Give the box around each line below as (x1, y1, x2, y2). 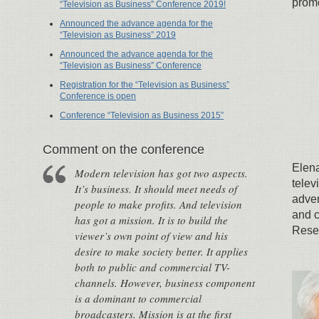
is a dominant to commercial (75, 291, 202, 305)
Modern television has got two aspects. (75, 166, 248, 180)
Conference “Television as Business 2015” (60, 110, 224, 120)
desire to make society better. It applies (75, 244, 248, 258)
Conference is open (60, 91, 136, 101)
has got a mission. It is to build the (75, 213, 228, 227)
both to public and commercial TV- (75, 260, 230, 274)
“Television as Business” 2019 (60, 30, 176, 40)
